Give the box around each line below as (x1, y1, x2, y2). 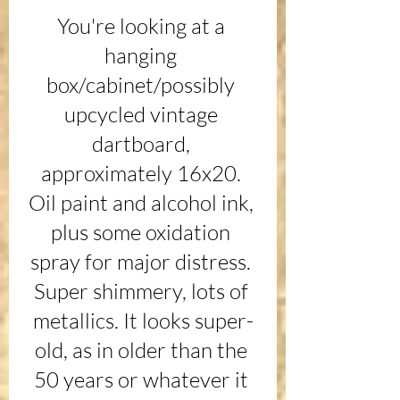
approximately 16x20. (40, 160, 246, 187)
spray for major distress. (30, 248, 255, 276)
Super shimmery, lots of (33, 278, 253, 305)
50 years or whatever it (33, 366, 253, 394)
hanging (104, 42, 181, 70)
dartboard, (91, 130, 195, 158)
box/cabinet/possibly (46, 71, 239, 99)
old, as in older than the (34, 337, 252, 364)
